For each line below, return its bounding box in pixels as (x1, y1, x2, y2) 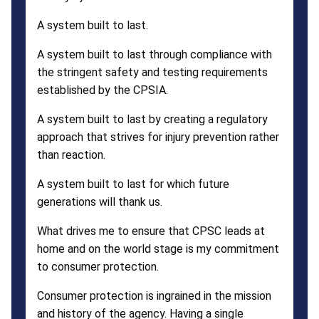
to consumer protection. (37, 259, 159, 273)
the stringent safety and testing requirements (37, 65, 268, 79)
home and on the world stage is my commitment (37, 241, 279, 256)
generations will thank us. (37, 194, 162, 209)
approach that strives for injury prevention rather (37, 130, 279, 144)
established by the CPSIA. (37, 83, 168, 97)
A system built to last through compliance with (37, 47, 272, 61)
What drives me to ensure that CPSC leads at (37, 224, 265, 238)
